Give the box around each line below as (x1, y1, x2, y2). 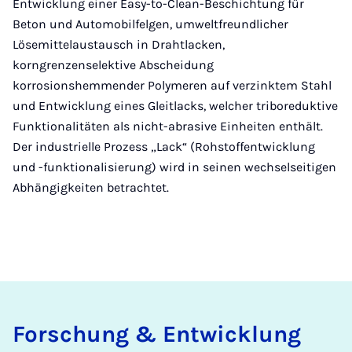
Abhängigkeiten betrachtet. (13, 179, 169, 195)
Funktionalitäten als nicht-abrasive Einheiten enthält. (13, 118, 323, 134)
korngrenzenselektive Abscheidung (13, 57, 214, 72)
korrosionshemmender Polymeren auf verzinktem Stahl (13, 77, 332, 93)
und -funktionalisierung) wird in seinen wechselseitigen (13, 159, 336, 174)
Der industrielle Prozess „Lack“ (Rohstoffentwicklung (13, 138, 315, 154)
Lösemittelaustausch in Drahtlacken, (13, 36, 225, 52)
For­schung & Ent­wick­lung (13, 320, 301, 347)
